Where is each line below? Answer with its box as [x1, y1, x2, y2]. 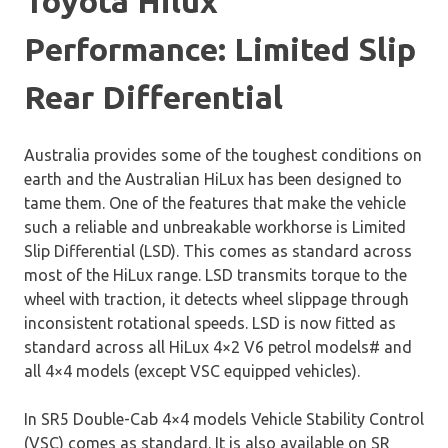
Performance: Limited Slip [24, 31, 416, 68]
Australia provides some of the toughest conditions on [24, 145, 422, 164]
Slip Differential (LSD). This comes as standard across [24, 241, 412, 260]
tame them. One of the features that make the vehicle [24, 193, 406, 212]
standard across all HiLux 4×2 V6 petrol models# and [24, 337, 412, 356]
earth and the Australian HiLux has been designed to [24, 169, 402, 188]
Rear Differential [24, 79, 283, 116]
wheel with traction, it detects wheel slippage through [24, 289, 409, 308]
